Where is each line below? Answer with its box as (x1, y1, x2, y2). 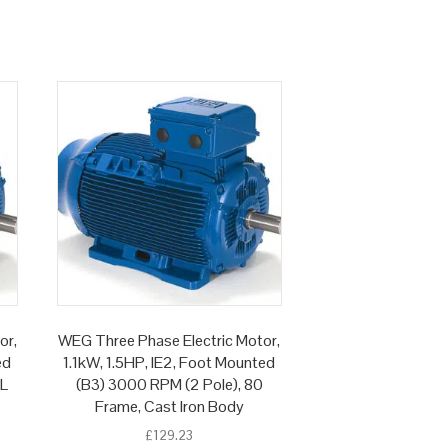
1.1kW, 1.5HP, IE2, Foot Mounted (63, 352, 276, 374)
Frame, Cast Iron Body (94, 396, 244, 418)
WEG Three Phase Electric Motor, (58, 330, 281, 352)
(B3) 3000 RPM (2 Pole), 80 (75, 374, 263, 396)
